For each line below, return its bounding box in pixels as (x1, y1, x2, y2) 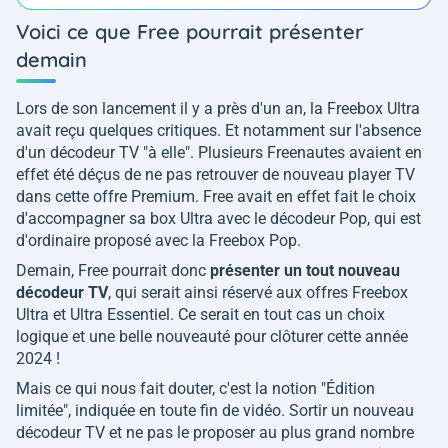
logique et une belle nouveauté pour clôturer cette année (16, 327, 408, 347)
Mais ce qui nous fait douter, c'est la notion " (16, 379, 326, 399)
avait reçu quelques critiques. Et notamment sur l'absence (16, 121, 421, 141)
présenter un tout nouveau (210, 261, 400, 281)
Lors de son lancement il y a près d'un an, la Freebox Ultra (16, 99, 420, 119)
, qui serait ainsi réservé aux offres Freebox (108, 283, 408, 303)
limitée (16, 401, 63, 421)
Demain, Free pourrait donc (16, 261, 210, 281)
